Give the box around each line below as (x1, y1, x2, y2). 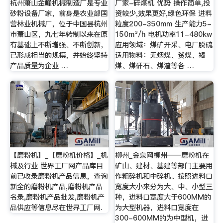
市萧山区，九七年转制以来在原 (9, 29, 108, 39)
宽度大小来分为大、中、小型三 (115, 182, 213, 192)
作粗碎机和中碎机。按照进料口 (115, 171, 213, 182)
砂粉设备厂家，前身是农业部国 (9, 8, 108, 18)
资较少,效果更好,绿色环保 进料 (115, 8, 213, 18)
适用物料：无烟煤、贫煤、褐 (115, 50, 206, 60)
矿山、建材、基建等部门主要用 (115, 161, 213, 171)
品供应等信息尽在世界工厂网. (9, 203, 102, 213)
